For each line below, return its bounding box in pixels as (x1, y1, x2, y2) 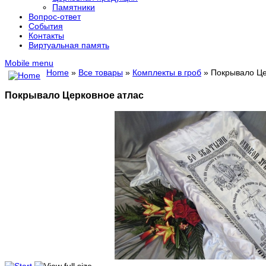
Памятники (52, 2, 95, 12)
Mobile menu (5, 58, 53, 68)
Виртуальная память (28, 40, 109, 50)
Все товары (78, 68, 123, 77)
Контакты (28, 31, 64, 40)
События (28, 21, 63, 31)
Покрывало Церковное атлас (5, 90, 144, 101)
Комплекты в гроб (132, 68, 201, 77)
